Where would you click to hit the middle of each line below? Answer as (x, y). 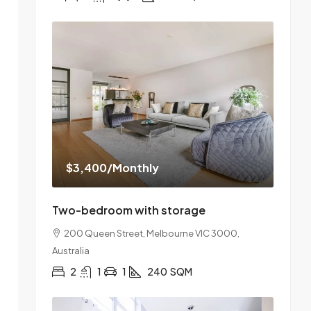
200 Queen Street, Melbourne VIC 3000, (152, 233)
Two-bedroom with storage (129, 210)
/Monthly (133, 168)
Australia (71, 251)
